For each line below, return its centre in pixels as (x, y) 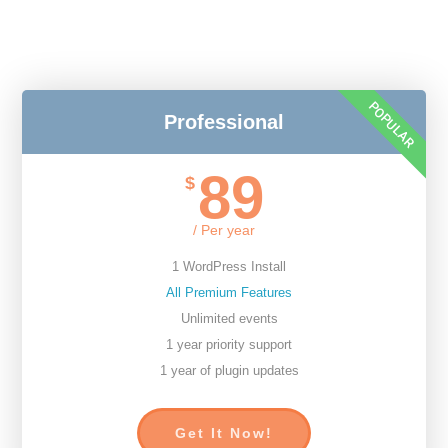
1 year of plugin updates (229, 370)
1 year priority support (229, 344)
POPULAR (391, 124)
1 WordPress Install (229, 266)
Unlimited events (229, 318)
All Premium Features (229, 292)
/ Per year (224, 230)
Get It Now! (224, 433)
